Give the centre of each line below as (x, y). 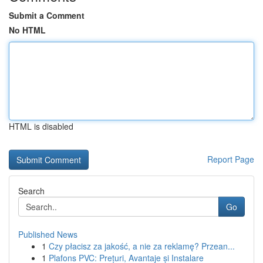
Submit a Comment (47, 15)
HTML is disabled (41, 126)
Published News (48, 234)
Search (31, 191)
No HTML (27, 30)
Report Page (231, 159)
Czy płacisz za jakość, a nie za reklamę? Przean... (142, 246)
